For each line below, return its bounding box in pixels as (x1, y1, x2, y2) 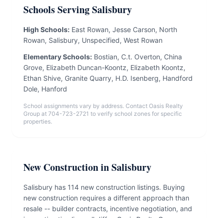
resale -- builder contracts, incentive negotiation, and (23, 204, 192, 213)
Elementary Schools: (23, 53, 92, 61)
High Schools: (23, 25, 70, 34)
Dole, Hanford (23, 85, 67, 93)
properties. (23, 118, 52, 125)
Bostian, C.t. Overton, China (92, 53, 182, 61)
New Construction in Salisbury (23, 160, 151, 174)
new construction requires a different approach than (23, 194, 189, 202)
